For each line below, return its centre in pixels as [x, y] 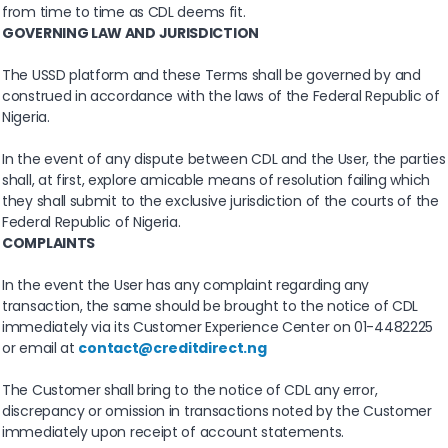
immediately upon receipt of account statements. [173, 432]
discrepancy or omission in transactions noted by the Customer [217, 411]
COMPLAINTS [48, 243]
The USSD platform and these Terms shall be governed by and [211, 75]
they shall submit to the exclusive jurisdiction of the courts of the [220, 201]
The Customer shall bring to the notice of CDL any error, [190, 390]
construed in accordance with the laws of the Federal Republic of [221, 96]
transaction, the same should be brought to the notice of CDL [210, 306]
